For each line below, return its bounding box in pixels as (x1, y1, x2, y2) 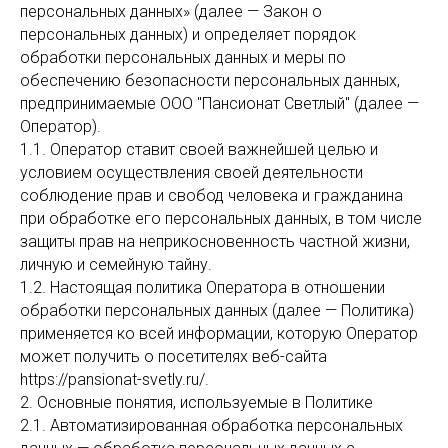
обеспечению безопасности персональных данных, (20, 71, 400, 90)
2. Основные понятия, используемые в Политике (20, 393, 373, 412)
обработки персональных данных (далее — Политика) (20, 301, 414, 320)
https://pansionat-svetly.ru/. (20, 370, 209, 389)
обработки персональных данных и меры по (20, 48, 346, 67)
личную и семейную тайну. (20, 255, 212, 274)
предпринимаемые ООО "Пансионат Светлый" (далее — (20, 94, 419, 113)
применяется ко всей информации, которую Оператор (20, 324, 418, 343)
